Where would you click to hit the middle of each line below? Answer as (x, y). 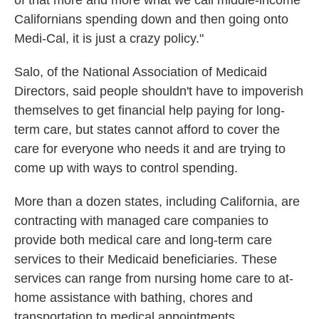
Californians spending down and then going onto (151, 19)
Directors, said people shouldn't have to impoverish (159, 91)
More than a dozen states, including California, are (157, 202)
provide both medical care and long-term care (143, 240)
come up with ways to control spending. (126, 168)
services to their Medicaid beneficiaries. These (146, 259)
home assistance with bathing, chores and (134, 298)
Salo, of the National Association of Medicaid (141, 72)
